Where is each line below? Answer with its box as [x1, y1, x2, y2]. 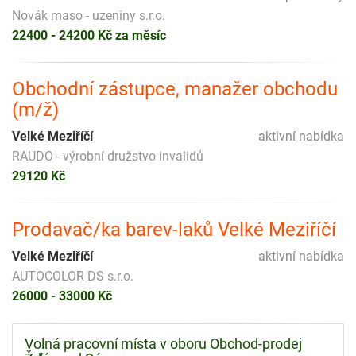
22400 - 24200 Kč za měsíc [12, 27, 166, 43]
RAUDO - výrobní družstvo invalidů [12, 148, 203, 164]
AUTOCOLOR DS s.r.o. [12, 268, 133, 284]
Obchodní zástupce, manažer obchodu [12, 77, 338, 100]
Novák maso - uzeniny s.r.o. [12, 7, 165, 23]
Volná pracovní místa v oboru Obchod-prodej [25, 336, 302, 353]
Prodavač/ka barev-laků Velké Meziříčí [12, 218, 336, 241]
